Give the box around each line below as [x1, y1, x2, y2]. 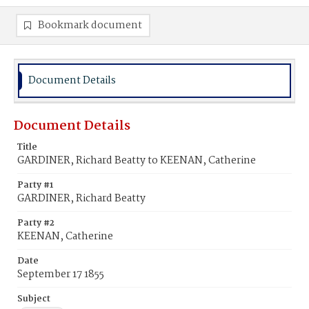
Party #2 [17, 216, 54, 230]
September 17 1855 [17, 266, 104, 283]
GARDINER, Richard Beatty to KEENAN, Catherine [17, 152, 256, 169]
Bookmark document [38, 17, 142, 34]
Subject [17, 292, 50, 306]
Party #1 [17, 178, 53, 192]
